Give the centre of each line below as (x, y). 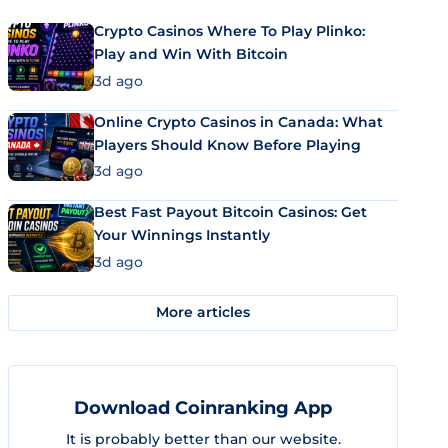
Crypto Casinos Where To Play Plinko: (229, 31)
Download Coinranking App (203, 407)
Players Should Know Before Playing (227, 144)
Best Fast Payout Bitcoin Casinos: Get (230, 212)
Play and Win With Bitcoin (191, 54)
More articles (203, 312)
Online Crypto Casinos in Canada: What (238, 121)
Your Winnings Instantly (182, 235)
